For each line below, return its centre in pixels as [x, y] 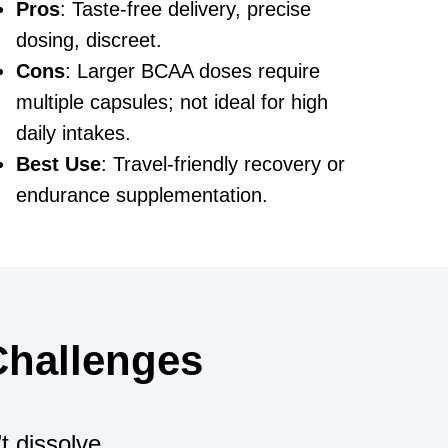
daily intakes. [73, 132]
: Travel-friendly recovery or [223, 163]
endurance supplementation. [142, 194]
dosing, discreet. [89, 39]
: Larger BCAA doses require [192, 70]
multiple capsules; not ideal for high [172, 101]
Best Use [58, 163]
